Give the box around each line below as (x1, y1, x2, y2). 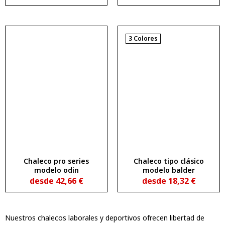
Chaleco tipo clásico (134, 156, 204, 166)
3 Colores (129, 34, 158, 43)
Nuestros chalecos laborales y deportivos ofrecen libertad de (5, 212, 204, 222)
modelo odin (34, 165, 79, 175)
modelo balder (143, 165, 195, 175)
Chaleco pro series (24, 156, 89, 166)
